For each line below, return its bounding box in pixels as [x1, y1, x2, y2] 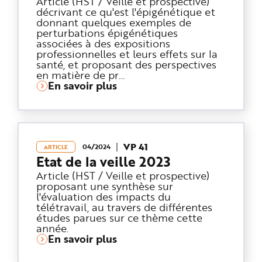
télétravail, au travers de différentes [36, 199, 212, 214]
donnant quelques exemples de [36, 15, 191, 29]
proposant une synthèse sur [36, 178, 173, 193]
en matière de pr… [36, 67, 125, 82]
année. [36, 220, 68, 235]
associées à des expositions [36, 36, 170, 50]
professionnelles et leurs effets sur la [36, 46, 218, 61]
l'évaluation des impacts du [36, 189, 171, 204]
